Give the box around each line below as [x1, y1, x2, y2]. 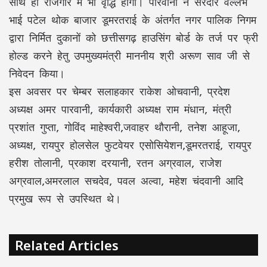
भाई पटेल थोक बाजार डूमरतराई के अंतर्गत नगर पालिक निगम [9, 8, 256, 31]
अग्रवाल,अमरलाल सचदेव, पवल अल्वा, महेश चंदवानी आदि [9, 169, 243, 192]
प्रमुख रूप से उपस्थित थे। [9, 187, 121, 210]
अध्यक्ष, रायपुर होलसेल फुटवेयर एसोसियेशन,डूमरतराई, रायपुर [9, 133, 252, 156]
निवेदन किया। [9, 61, 65, 85]
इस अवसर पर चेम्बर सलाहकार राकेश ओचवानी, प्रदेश [9, 79, 230, 103]
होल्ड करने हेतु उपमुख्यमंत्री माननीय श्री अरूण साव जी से [9, 44, 250, 67]
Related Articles [15, 235, 119, 254]
